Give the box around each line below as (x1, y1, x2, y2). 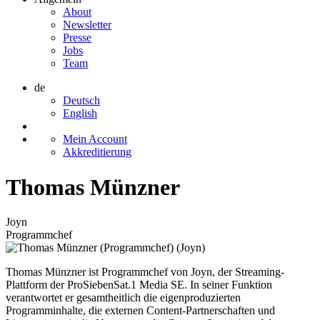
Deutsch (63, 94, 100, 107)
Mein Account (63, 133, 127, 146)
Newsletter (63, 19, 111, 31)
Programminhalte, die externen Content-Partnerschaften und (6, 304, 275, 317)
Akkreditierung (63, 146, 131, 159)
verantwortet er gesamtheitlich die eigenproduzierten (6, 291, 241, 304)
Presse (63, 31, 91, 44)
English (63, 107, 97, 120)
